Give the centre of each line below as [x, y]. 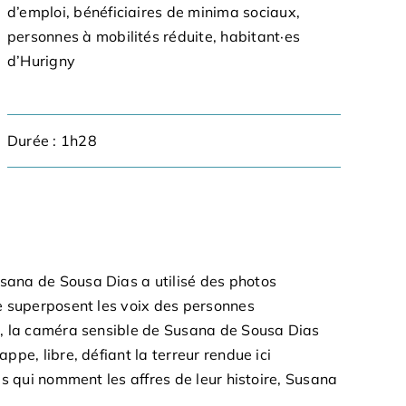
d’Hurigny [41, 61]
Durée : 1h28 [52, 140]
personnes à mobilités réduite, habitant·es [154, 36]
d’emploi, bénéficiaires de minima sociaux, [154, 12]
